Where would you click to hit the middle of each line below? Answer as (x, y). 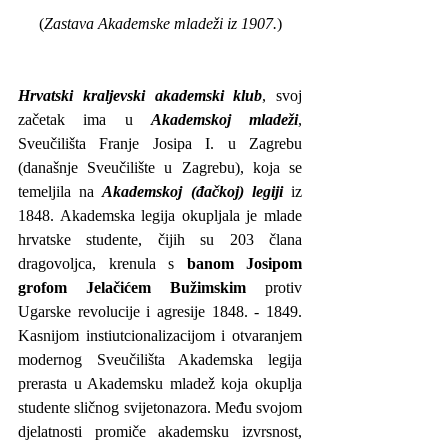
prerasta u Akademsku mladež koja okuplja (160, 383)
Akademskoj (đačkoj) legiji (192, 191)
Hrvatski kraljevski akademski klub (140, 95)
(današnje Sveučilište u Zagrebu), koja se (160, 167)
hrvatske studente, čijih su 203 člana (160, 239)
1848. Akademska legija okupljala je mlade (160, 215)
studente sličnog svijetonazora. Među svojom (160, 407)
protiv (274, 287)
